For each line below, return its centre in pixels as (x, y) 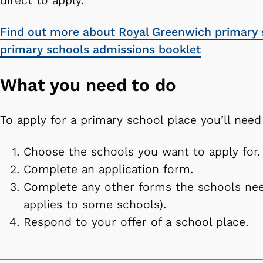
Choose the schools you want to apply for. (142, 152)
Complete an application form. (108, 170)
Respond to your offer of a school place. (138, 222)
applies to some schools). (95, 205)
